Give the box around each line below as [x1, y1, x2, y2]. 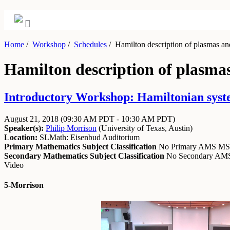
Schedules [74, 40, 107, 49]
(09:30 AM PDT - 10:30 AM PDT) [61, 114, 175, 123]
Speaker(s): [4, 123, 44, 132]
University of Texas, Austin [101, 123, 190, 132]
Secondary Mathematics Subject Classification [4, 151, 164, 160]
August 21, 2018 [4, 114, 61, 123]
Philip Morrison [46, 123, 97, 132]
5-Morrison [4, 181, 44, 190]
